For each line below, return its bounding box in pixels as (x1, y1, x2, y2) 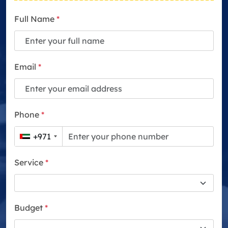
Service (14, 157, 45, 167)
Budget (14, 203, 45, 213)
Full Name (14, 14, 56, 24)
